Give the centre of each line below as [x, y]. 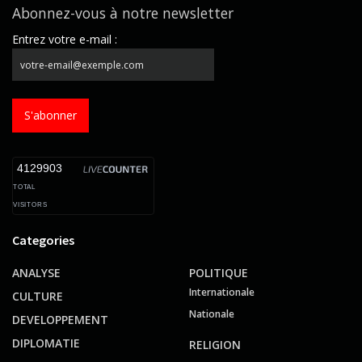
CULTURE [38, 297]
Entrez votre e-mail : [65, 40]
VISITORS [30, 205]
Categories [43, 240]
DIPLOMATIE [46, 343]
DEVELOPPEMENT [60, 320]
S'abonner [51, 116]
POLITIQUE [219, 273]
